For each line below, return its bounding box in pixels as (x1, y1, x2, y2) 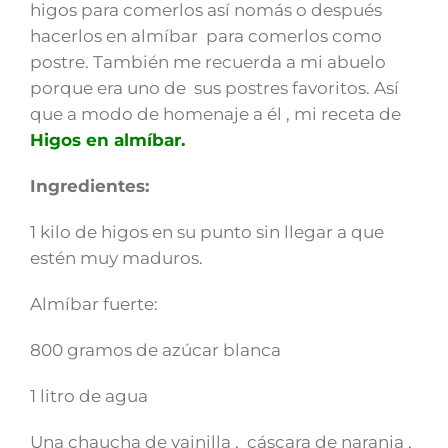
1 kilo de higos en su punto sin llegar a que (30, 221, 384, 242)
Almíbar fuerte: (30, 293, 158, 314)
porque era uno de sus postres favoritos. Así (30, 77, 399, 98)
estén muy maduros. (30, 247, 203, 268)
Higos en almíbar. (30, 129, 185, 150)
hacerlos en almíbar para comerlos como (30, 25, 382, 46)
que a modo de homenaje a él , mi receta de (30, 103, 401, 124)
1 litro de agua (30, 385, 148, 406)
